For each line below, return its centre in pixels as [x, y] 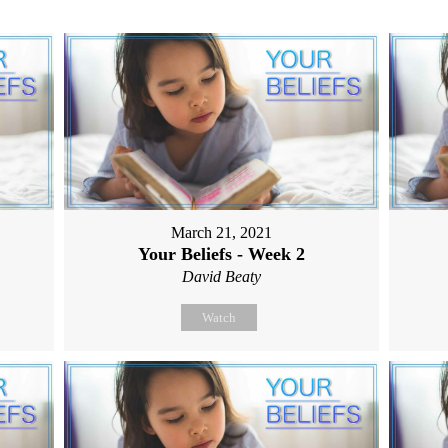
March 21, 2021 [222, 232]
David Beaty [222, 276]
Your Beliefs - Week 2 [222, 253]
